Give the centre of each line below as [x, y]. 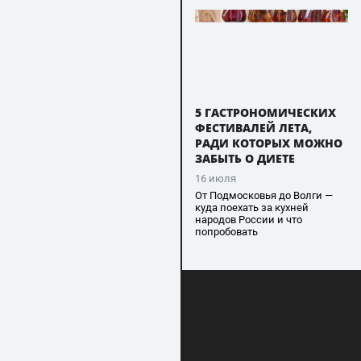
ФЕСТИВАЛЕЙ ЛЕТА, [253, 128]
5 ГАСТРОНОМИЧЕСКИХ [265, 113]
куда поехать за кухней [251, 207]
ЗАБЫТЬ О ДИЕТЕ [245, 159]
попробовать [226, 231]
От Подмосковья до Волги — [263, 195]
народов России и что [248, 219]
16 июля [215, 178]
